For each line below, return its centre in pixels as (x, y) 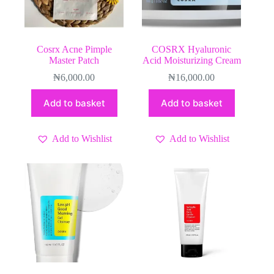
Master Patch (74, 60)
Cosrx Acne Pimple (74, 49)
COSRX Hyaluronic (192, 49)
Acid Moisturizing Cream (191, 60)
